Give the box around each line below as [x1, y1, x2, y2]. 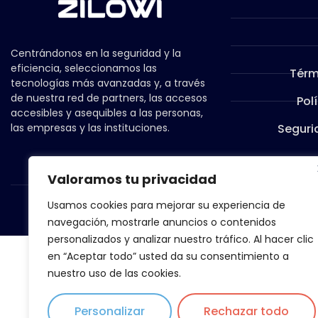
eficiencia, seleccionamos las [11, 61, 157, 75]
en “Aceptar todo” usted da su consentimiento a [48, 249, 289, 263]
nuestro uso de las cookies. [48, 266, 181, 280]
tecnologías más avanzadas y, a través [11, 76, 205, 90]
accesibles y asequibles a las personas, [11, 106, 203, 120]
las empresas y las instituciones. [11, 121, 170, 135]
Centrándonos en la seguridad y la [11, 46, 181, 60]
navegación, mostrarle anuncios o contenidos [48, 215, 276, 229]
